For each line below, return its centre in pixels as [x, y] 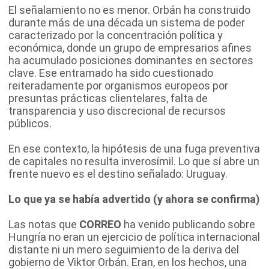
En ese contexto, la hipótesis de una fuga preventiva [134, 148]
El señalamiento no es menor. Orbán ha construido [129, 10]
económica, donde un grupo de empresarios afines [130, 47]
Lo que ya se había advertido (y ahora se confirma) [134, 199]
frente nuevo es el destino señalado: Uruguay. [118, 174]
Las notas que [44, 224]
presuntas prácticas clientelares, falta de [108, 98]
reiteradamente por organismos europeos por [118, 85]
